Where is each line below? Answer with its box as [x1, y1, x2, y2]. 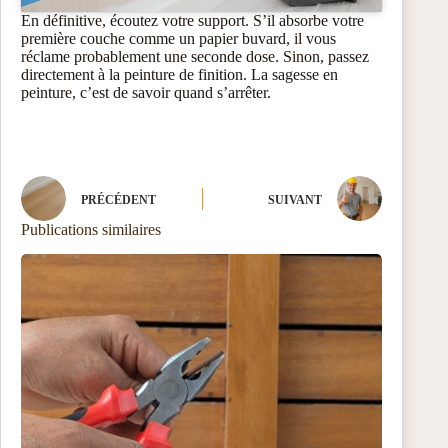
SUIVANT [268, 192, 323, 207]
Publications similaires [21, 221, 161, 239]
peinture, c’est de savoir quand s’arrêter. [21, 84, 271, 102]
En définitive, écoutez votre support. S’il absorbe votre [21, 12, 364, 30]
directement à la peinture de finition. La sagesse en [21, 66, 338, 84]
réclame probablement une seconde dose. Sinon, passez [21, 48, 369, 66]
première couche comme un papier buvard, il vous [21, 30, 336, 48]
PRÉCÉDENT [81, 192, 156, 207]
